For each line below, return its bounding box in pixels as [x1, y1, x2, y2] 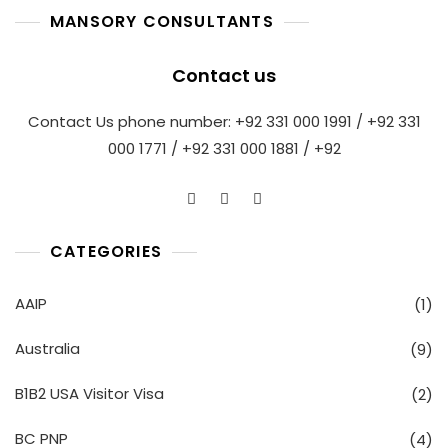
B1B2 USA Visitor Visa [15, 382, 164, 404]
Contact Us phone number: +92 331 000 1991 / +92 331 [27, 110, 421, 132]
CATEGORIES [50, 239, 162, 263]
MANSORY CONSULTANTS [50, 9, 274, 33]
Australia [15, 337, 80, 359]
